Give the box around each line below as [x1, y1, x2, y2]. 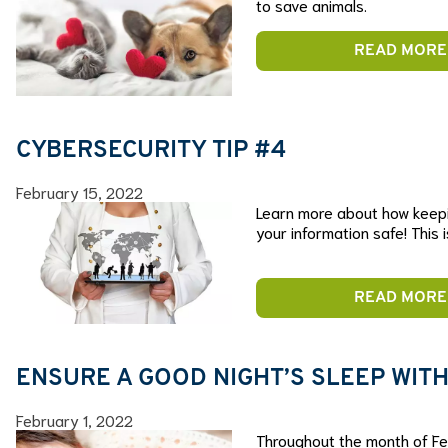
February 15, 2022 [16, 181, 143, 203]
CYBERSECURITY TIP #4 [16, 139, 287, 164]
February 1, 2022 [16, 408, 133, 430]
